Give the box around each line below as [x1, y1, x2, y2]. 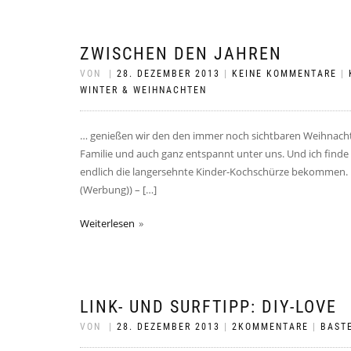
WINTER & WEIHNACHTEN [80, 85, 207, 96]
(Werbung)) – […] [80, 183, 157, 197]
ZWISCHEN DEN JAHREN [80, 44, 282, 63]
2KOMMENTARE [232, 321, 309, 332]
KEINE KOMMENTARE [232, 68, 337, 79]
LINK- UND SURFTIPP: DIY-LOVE [80, 297, 337, 317]
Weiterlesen [80, 216, 135, 230]
